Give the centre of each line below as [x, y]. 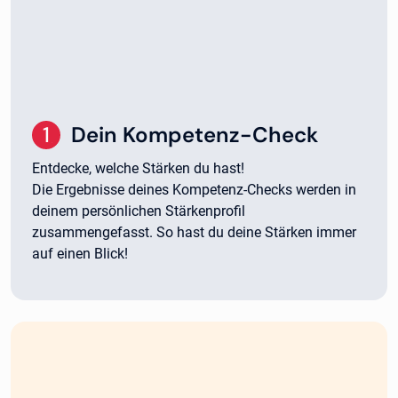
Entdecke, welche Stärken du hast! [140, 168]
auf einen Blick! [80, 253]
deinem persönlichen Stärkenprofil [139, 211]
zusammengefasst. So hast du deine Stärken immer [194, 232]
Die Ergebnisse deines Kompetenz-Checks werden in [194, 189]
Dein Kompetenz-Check [195, 134]
